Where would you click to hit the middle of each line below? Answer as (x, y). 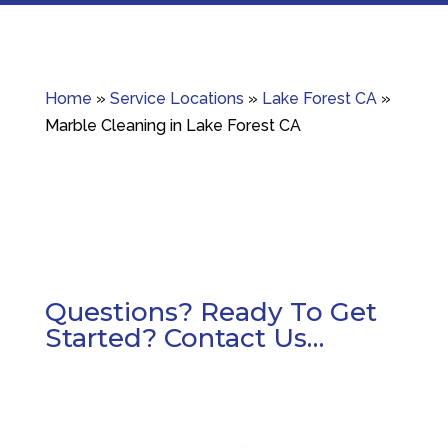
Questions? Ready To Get (210, 312)
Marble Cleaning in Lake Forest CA (172, 126)
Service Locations (176, 99)
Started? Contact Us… (184, 338)
